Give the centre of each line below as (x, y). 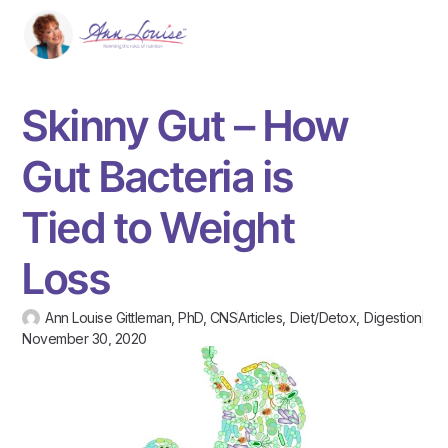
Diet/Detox (323, 318)
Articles (260, 318)
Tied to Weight (159, 228)
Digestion (393, 318)
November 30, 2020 (84, 339)
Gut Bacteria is (158, 177)
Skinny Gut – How (185, 126)
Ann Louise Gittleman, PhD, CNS (141, 318)
